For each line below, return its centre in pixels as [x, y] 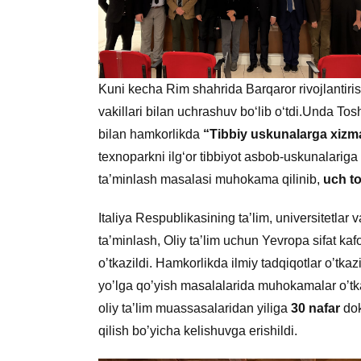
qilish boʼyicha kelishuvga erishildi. [198, 331]
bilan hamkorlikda [151, 135]
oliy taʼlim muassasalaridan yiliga [195, 309]
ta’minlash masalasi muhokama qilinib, [211, 180]
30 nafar [315, 309]
